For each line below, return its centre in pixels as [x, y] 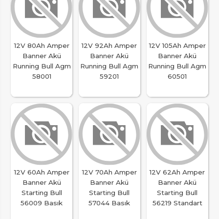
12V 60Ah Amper [42, 172]
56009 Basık [42, 203]
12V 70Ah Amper [109, 172]
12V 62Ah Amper [177, 172]
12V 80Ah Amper [42, 45]
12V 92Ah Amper [109, 45]
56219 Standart [177, 203]
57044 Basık [109, 203]
